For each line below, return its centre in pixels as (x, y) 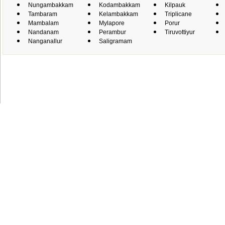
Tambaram (43, 14)
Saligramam (116, 41)
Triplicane (178, 14)
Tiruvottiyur (180, 32)
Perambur (113, 32)
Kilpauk (175, 5)
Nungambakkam (51, 5)
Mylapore (112, 23)
